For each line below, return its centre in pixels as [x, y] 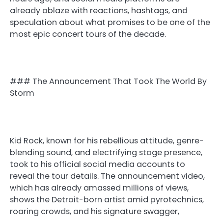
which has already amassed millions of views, [99, 188]
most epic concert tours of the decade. [88, 34]
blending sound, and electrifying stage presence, [106, 152]
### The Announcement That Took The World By [108, 82]
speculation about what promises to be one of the [110, 23]
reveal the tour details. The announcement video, [107, 176]
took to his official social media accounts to [97, 164]
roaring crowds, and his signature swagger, [95, 211]
